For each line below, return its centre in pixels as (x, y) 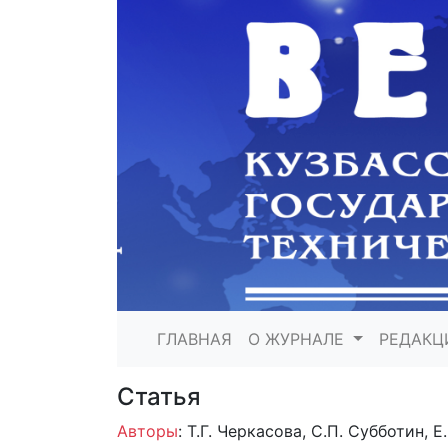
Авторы (147, 431)
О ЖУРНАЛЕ (298, 339)
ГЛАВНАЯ (194, 339)
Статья (159, 397)
